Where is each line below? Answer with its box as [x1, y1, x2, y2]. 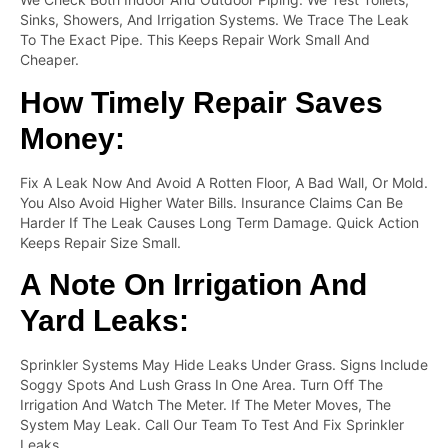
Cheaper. [20, 51, 79, 69]
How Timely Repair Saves [20, 85, 383, 119]
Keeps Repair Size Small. [20, 233, 181, 251]
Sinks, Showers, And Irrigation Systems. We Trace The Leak [20, 11, 409, 29]
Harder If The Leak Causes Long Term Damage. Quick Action [20, 213, 419, 231]
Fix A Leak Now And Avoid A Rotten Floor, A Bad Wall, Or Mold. [20, 173, 428, 191]
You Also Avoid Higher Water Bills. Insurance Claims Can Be [20, 193, 403, 211]
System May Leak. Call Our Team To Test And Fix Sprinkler [20, 416, 404, 434]
